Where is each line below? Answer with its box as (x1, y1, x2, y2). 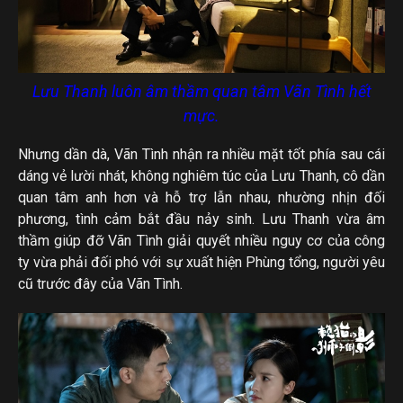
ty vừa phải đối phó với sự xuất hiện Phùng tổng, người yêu (18, 254, 385, 272)
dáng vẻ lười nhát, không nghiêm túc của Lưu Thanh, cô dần (18, 167, 385, 185)
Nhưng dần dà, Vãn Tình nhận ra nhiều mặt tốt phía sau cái (18, 146, 385, 164)
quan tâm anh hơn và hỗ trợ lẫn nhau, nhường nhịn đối (18, 189, 385, 207)
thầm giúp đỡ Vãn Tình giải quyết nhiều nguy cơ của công (18, 232, 385, 250)
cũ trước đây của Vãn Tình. (18, 275, 183, 293)
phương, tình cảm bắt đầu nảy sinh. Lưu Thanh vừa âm (18, 210, 385, 228)
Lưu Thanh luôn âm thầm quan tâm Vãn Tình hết (31, 82, 372, 102)
